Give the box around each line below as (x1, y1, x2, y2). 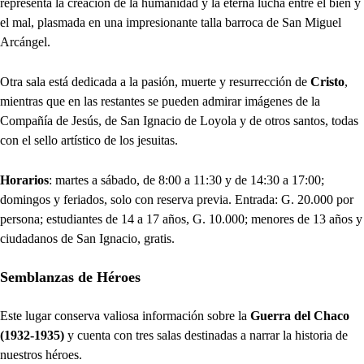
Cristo (310, 75, 344, 89)
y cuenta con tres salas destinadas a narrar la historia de (67, 328, 348, 343)
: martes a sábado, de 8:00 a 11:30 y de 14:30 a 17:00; (49, 173, 324, 188)
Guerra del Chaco (247, 309, 349, 323)
